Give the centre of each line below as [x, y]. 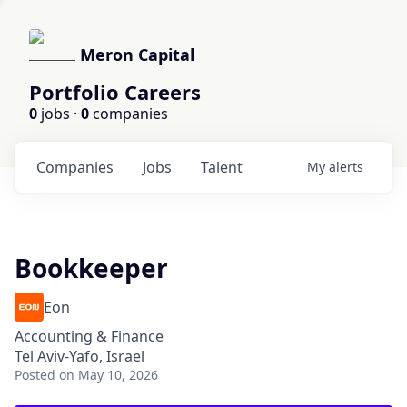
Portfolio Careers [115, 92]
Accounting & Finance [89, 336]
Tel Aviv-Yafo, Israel [79, 356]
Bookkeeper [91, 268]
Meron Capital [137, 55]
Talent [222, 167]
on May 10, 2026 [109, 375]
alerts [346, 167]
